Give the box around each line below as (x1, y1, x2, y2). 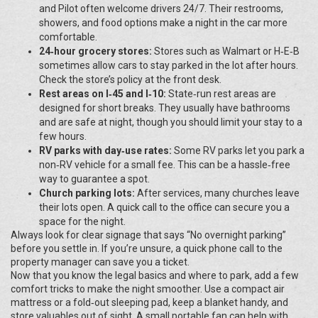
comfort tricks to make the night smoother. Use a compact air (11, 283, 285, 295)
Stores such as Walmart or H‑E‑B (152, 45, 300, 57)
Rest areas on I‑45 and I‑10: (39, 88, 166, 99)
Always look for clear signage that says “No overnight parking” (11, 229, 286, 241)
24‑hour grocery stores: (39, 45, 152, 57)
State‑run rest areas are (166, 88, 276, 99)
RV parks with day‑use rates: (39, 145, 172, 156)
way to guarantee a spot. (39, 173, 150, 185)
